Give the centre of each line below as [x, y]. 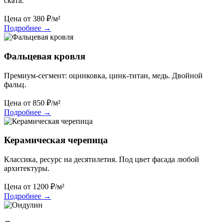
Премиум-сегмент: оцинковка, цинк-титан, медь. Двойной [103, 75]
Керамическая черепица [56, 140]
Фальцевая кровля [45, 56]
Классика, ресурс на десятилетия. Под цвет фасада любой [102, 160]
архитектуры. [27, 168]
